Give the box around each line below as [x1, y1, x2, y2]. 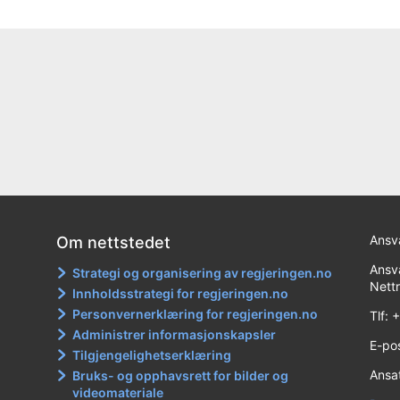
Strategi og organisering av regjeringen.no [72, 264, 333, 280]
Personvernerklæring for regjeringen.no [72, 305, 319, 321]
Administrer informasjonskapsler [72, 326, 277, 342]
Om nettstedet [56, 232, 171, 252]
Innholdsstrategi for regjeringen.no [72, 285, 289, 301]
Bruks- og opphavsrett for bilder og [72, 367, 289, 383]
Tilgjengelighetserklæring [72, 346, 232, 362]
